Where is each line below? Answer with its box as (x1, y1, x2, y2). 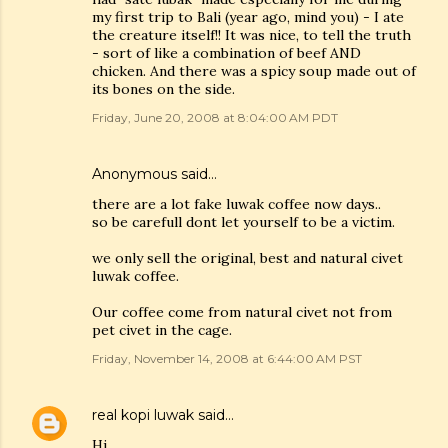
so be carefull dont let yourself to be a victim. (92, 213, 395, 231)
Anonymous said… (92, 165, 217, 183)
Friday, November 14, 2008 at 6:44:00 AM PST (92, 351, 362, 366)
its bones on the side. (92, 80, 235, 98)
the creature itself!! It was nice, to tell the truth (92, 26, 411, 44)
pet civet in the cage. (92, 321, 232, 339)
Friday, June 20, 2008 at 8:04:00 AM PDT (92, 110, 338, 125)
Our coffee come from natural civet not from (92, 303, 392, 321)
